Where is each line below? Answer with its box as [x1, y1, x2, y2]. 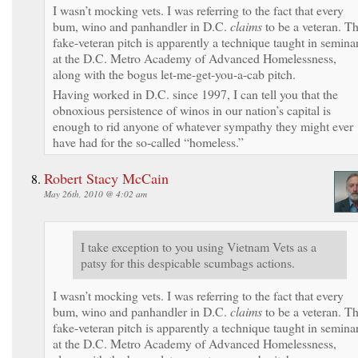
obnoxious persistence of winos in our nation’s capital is [53, 101, 331, 118]
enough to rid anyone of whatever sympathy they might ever [53, 117, 353, 134]
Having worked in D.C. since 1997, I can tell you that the [53, 85, 338, 102]
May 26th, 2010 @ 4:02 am [44, 187, 147, 200]
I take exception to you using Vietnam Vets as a [81, 237, 316, 255]
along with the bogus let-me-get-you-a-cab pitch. [53, 65, 296, 82]
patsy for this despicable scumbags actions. [81, 253, 295, 271]
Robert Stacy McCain [44, 168, 169, 188]
